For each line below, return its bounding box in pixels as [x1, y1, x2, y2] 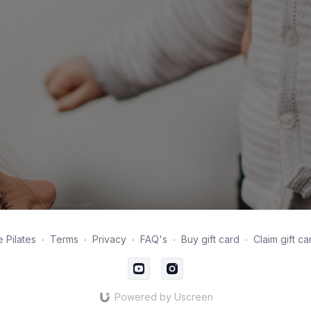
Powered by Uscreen [114, 291, 213, 303]
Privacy [92, 233, 126, 245]
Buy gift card [180, 233, 239, 245]
